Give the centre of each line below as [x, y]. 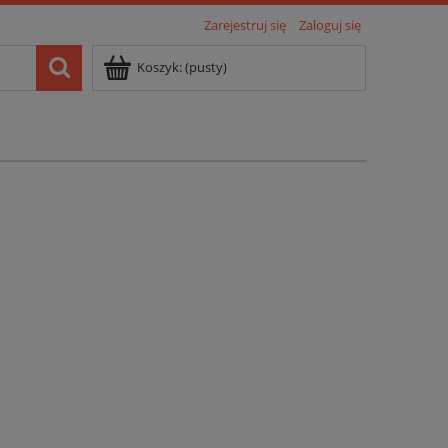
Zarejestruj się [245, 25]
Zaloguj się [330, 25]
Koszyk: [159, 67]
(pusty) [206, 67]
